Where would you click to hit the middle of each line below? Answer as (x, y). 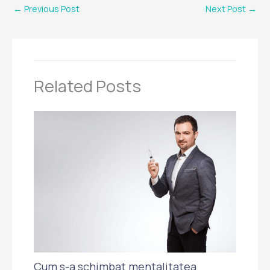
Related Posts (88, 86)
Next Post (227, 8)
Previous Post (51, 8)
